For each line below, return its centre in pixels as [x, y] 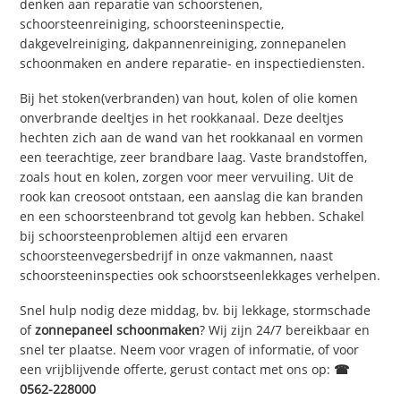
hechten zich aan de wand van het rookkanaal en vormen [192, 138]
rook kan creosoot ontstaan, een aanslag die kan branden [192, 197]
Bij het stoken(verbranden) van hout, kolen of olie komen [189, 98]
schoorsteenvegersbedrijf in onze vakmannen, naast [177, 256]
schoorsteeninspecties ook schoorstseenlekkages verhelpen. [200, 276]
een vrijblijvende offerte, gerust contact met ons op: [177, 369]
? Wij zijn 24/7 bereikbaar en [285, 329]
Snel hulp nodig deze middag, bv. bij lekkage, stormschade [196, 310]
